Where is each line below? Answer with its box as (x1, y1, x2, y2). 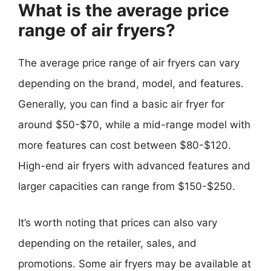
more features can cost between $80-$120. (18, 139, 231, 151)
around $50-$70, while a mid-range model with (18, 119, 250, 131)
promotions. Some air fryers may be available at (18, 257, 251, 270)
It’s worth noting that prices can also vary (18, 216, 217, 229)
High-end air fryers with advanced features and (18, 160, 250, 172)
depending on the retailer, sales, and (18, 237, 197, 249)
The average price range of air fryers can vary (18, 57, 240, 69)
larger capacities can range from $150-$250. (18, 180, 235, 192)
